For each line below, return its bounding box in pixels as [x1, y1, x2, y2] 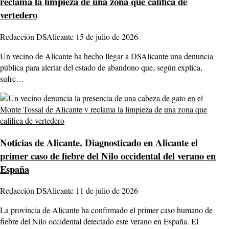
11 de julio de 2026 [76, 185, 138, 196]
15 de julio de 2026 [76, 31, 138, 42]
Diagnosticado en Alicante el [82, 135, 198, 149]
